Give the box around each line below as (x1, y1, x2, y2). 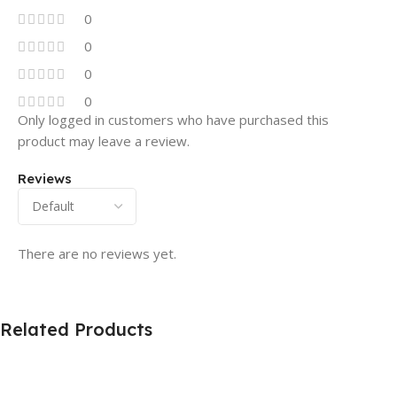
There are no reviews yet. (18, 245, 176, 263)
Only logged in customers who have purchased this (18, 111, 329, 129)
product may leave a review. (18, 132, 190, 151)
